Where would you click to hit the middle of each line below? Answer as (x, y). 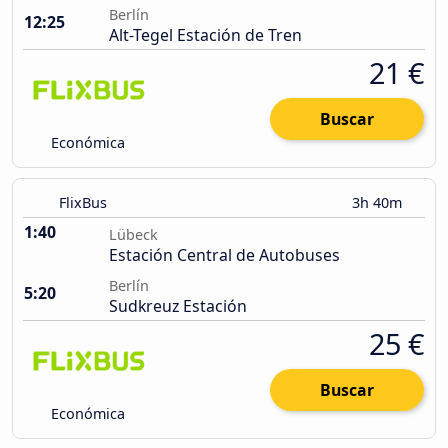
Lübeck (133, 235)
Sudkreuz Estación (178, 306)
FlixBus (83, 203)
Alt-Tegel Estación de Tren (205, 35)
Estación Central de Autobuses (224, 255)
